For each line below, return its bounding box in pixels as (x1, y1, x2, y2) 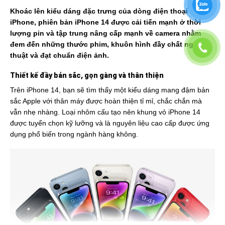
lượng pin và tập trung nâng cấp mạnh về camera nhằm (10, 29, 201, 37)
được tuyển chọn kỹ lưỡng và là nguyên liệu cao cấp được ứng (10, 119, 209, 127)
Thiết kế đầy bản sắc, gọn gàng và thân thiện (10, 71, 164, 79)
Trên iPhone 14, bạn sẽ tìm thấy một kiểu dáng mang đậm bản (10, 85, 209, 94)
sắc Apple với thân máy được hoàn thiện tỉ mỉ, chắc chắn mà (10, 96, 202, 105)
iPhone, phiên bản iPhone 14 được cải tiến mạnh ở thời (10, 18, 201, 26)
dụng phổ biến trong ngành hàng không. (10, 130, 138, 138)
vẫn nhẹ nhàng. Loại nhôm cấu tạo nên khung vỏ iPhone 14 (10, 107, 200, 116)
